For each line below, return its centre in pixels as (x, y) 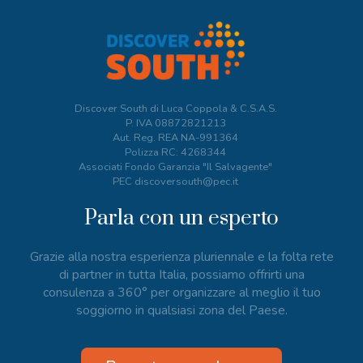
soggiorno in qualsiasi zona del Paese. (181, 310)
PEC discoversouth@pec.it (175, 181)
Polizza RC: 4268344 (175, 152)
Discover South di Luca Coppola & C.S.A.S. (175, 108)
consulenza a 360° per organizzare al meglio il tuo (181, 292)
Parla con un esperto (181, 218)
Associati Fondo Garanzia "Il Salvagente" (175, 167)
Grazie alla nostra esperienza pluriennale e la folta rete (181, 256)
